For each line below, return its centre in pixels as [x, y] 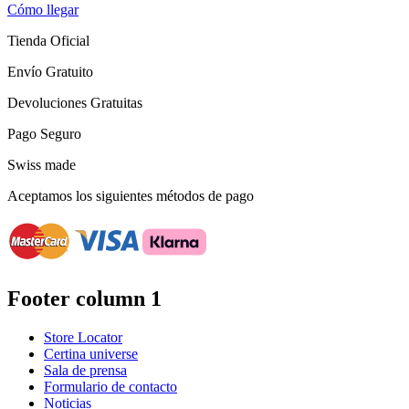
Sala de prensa [85, 370]
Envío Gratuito [50, 72]
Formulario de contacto [110, 386]
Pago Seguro [44, 134]
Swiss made [42, 165]
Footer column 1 [84, 298]
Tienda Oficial [48, 41]
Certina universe [91, 353]
